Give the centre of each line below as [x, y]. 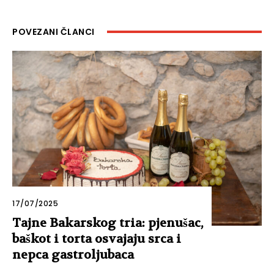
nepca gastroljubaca [73, 254]
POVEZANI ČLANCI [54, 31]
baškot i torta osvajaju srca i [97, 239]
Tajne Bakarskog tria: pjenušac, [108, 223]
